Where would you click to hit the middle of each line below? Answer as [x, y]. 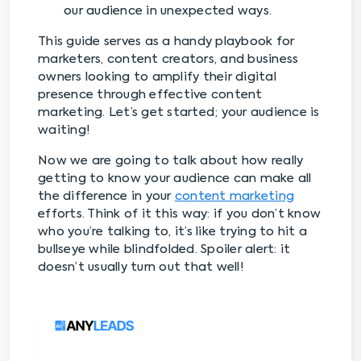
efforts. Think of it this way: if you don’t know [179, 214]
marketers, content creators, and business [168, 59]
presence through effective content [150, 95]
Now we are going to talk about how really [171, 161]
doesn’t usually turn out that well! [141, 267]
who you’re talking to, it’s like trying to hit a [172, 232]
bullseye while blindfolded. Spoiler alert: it [164, 249]
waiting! [64, 130]
